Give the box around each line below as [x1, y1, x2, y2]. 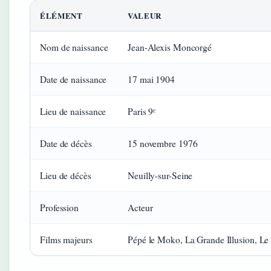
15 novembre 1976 [128, 137, 198, 149]
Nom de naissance [40, 41, 108, 53]
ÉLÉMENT [40, 9, 83, 21]
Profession [40, 201, 79, 214]
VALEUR [128, 9, 162, 21]
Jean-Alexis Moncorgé [128, 41, 212, 53]
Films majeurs [40, 233, 93, 246]
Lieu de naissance [40, 105, 106, 117]
